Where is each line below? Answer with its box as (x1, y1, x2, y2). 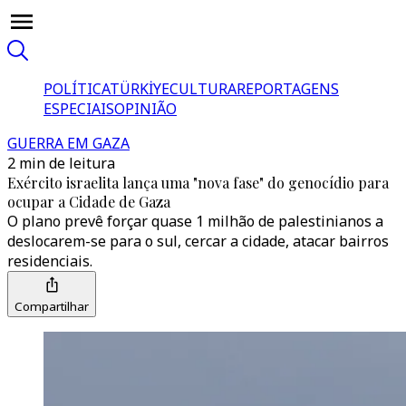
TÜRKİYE (110, 79, 169, 99)
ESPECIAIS (43, 99, 114, 119)
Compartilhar (14, 298, 89, 314)
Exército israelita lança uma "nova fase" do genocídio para (7, 173, 389, 192)
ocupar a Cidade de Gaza (7, 192, 170, 211)
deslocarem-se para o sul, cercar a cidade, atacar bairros (7, 231, 389, 251)
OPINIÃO (114, 99, 177, 119)
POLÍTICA (43, 79, 110, 99)
